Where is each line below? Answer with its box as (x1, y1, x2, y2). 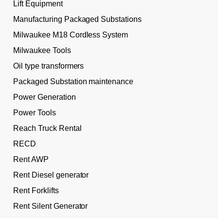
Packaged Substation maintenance (13, 77, 134, 86)
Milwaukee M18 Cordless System (13, 30, 128, 39)
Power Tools (13, 108, 56, 117)
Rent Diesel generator (13, 170, 89, 179)
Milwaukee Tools (13, 46, 71, 54)
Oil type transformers (13, 61, 84, 70)
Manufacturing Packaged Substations (13, 15, 142, 23)
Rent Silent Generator (13, 201, 88, 210)
